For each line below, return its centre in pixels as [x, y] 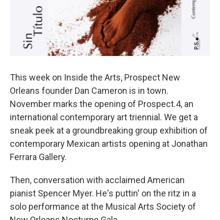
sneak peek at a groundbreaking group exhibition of [109, 131]
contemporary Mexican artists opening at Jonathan [109, 144]
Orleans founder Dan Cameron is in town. [89, 91]
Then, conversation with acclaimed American [97, 180]
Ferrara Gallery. [38, 157]
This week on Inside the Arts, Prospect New [95, 78]
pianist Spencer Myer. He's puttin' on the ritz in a [103, 193]
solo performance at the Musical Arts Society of [103, 207]
